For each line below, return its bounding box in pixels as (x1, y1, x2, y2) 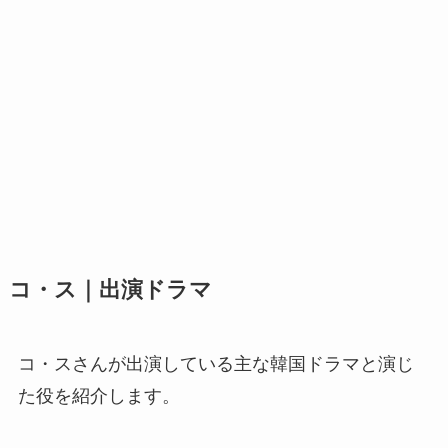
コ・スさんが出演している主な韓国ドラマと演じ (17, 354, 414, 375)
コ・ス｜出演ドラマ (8, 278, 212, 303)
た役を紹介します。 (17, 386, 180, 407)
